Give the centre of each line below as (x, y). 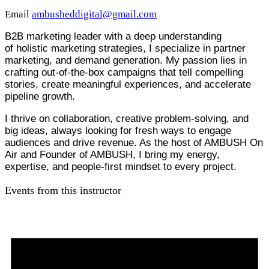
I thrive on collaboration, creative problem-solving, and (127, 119)
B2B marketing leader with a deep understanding (113, 36)
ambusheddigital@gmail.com (94, 14)
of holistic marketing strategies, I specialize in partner (125, 48)
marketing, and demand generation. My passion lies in (126, 60)
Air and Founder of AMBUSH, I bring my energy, (112, 155)
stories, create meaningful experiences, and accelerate (128, 84)
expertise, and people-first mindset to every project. (121, 167)
